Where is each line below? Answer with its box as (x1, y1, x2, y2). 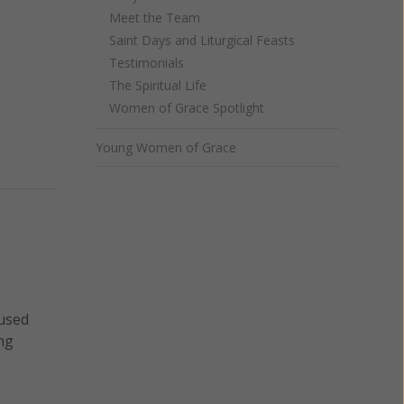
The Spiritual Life (109, 77, 207, 94)
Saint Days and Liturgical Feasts (109, 32, 295, 49)
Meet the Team (109, 9, 200, 26)
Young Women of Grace (96, 139, 236, 156)
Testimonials (109, 54, 184, 71)
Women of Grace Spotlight (109, 99, 264, 116)
